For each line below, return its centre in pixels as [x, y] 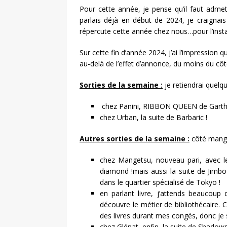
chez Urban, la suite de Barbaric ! [154, 117]
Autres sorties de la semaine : [135, 138]
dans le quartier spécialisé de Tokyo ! [160, 182]
